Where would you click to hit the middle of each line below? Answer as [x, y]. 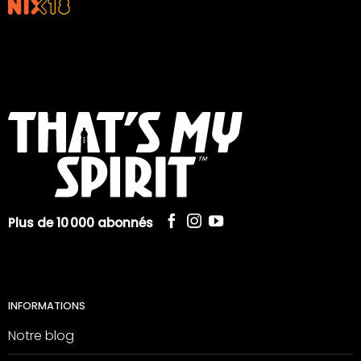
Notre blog [41, 336]
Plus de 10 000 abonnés [80, 222]
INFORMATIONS [46, 305]
